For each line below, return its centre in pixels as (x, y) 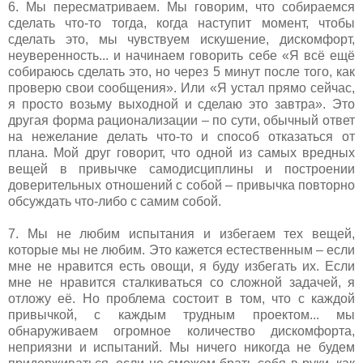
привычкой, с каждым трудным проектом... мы (181, 314)
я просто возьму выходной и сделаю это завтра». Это (181, 104)
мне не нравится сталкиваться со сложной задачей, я (181, 282)
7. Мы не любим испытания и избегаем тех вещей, (181, 233)
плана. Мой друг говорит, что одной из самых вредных (181, 152)
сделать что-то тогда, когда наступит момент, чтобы (181, 23)
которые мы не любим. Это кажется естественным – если (181, 250)
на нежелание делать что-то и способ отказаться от (181, 136)
